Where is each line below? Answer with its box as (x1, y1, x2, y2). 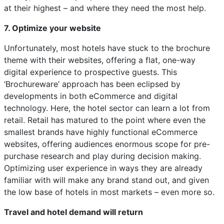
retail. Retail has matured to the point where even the (4, 115, 205, 125)
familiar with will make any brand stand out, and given (4, 175, 209, 185)
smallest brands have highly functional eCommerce (4, 127, 197, 137)
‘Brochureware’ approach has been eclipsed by (4, 79, 180, 89)
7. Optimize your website (4, 23, 101, 33)
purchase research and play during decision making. (4, 151, 201, 161)
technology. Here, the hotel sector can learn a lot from (4, 103, 210, 113)
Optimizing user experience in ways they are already (4, 163, 202, 173)
